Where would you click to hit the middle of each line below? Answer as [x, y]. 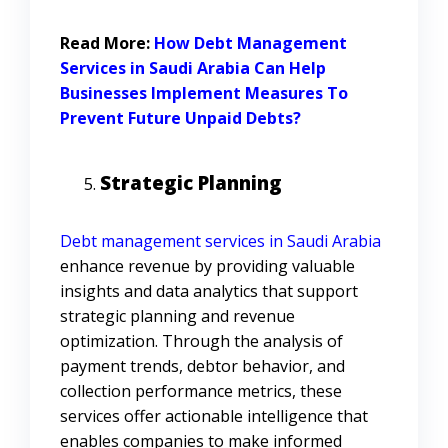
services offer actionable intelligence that [214, 416]
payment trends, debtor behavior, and [202, 366]
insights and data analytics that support [209, 291]
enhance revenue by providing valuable [207, 266]
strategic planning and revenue [177, 316]
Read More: [107, 43]
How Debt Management [250, 43]
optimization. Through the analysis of [201, 341]
